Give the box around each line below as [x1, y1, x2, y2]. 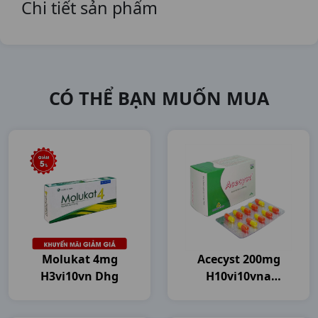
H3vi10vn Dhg [40, 268, 119, 284]
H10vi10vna [206, 268, 271, 284]
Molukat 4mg [41, 251, 118, 267]
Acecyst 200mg [197, 251, 280, 267]
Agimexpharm [198, 285, 279, 301]
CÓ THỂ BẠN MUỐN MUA [49, 86, 269, 110]
